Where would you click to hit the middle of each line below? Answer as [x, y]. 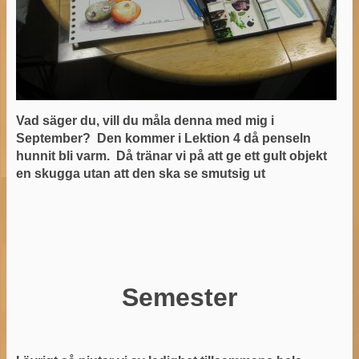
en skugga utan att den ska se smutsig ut [140, 173]
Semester [179, 297]
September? [56, 138]
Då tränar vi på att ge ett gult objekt [221, 155]
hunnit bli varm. [66, 155]
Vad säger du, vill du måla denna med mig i [145, 120]
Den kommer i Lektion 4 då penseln [204, 138]
